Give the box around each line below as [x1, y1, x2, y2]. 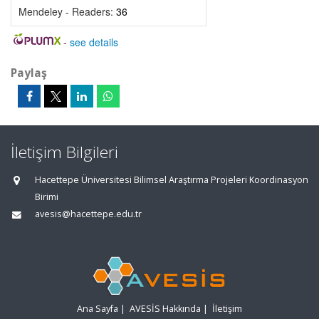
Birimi [35, 191, 58, 203]
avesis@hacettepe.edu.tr [35, 208, 142, 220]
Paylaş [11, 65, 47, 80]
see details [69, 35, 118, 49]
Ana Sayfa [77, 303, 118, 315]
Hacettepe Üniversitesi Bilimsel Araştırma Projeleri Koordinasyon [35, 174, 308, 186]
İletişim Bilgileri [11, 141, 118, 163]
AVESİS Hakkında [130, 303, 201, 315]
